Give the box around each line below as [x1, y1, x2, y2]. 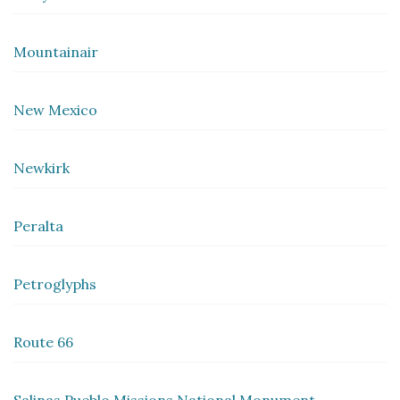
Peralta [13, 217, 63, 236]
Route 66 [13, 333, 73, 352]
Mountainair [13, 43, 98, 62]
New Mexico [13, 101, 97, 120]
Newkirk [13, 159, 70, 178]
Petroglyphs [13, 275, 96, 294]
